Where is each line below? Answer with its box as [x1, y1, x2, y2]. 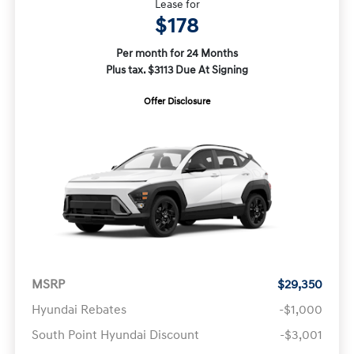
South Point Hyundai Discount [31, 326, 199, 343]
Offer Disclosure [144, 95, 210, 107]
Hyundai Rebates [31, 301, 126, 318]
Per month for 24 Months [116, 46, 238, 60]
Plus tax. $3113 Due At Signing [106, 62, 248, 77]
